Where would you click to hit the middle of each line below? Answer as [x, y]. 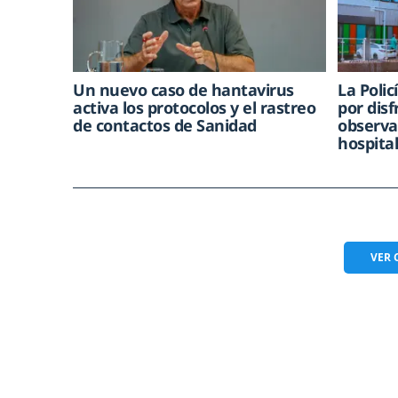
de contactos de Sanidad [165, 125]
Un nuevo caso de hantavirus [183, 89]
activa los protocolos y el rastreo [194, 107]
